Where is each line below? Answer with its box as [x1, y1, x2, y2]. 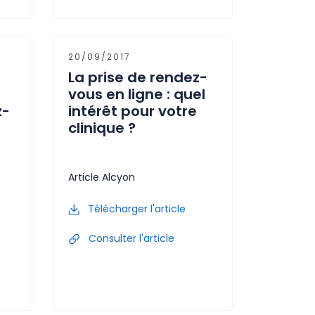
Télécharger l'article [85, 201, 186, 216]
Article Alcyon [68, 169, 135, 184]
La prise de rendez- [68, 67, 207, 87]
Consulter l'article [86, 231, 174, 245]
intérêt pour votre [68, 101, 197, 121]
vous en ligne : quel [68, 84, 205, 104]
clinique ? [68, 117, 136, 138]
